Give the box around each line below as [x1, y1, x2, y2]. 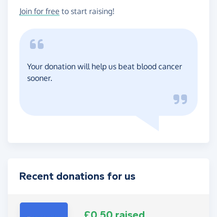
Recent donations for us [19, 170, 136, 183]
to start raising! [60, 6, 115, 16]
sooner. [27, 73, 52, 83]
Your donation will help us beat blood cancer [27, 61, 182, 71]
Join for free [19, 6, 60, 16]
